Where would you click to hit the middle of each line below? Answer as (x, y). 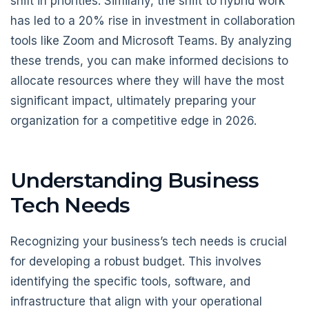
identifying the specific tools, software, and (130, 281)
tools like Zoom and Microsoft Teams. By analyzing (151, 41)
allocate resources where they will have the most (147, 81)
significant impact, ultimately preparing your (133, 101)
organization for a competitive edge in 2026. (133, 121)
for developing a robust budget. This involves (136, 261)
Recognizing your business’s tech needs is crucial (149, 241)
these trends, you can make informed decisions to (149, 61)
